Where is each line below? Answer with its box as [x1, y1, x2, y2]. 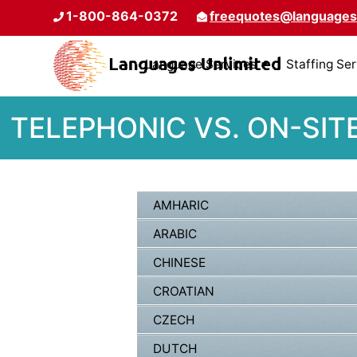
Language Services [145, 57, 257, 72]
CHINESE [153, 255, 206, 271]
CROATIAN [153, 284, 214, 300]
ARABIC [153, 226, 197, 242]
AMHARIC [153, 198, 209, 214]
